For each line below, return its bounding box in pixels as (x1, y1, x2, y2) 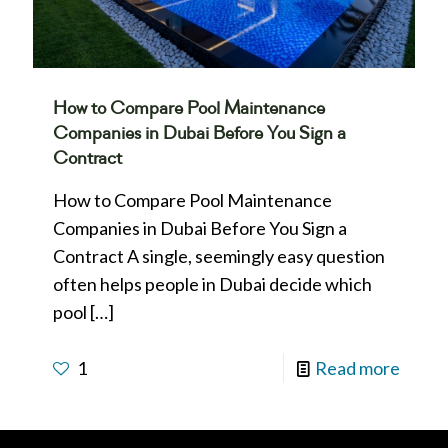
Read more (315, 356, 400, 379)
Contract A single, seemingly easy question (53, 244, 385, 267)
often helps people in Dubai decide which (53, 272, 372, 295)
